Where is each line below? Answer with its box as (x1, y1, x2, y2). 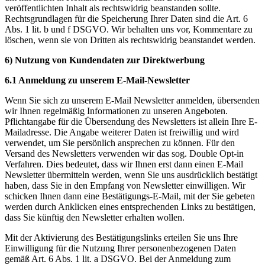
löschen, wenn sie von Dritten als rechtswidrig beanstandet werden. (5, 34, 256, 45)
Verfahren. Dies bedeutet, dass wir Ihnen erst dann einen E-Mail (5, 159, 243, 169)
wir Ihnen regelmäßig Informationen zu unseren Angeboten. (5, 105, 228, 116)
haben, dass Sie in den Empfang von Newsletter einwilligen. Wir (5, 180, 245, 190)
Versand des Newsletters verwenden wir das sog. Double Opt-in (5, 148, 244, 159)
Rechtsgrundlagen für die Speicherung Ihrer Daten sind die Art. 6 (5, 13, 248, 24)
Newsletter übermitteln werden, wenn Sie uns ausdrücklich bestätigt (5, 169, 257, 180)
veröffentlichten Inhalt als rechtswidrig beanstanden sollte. (5, 2, 221, 13)
